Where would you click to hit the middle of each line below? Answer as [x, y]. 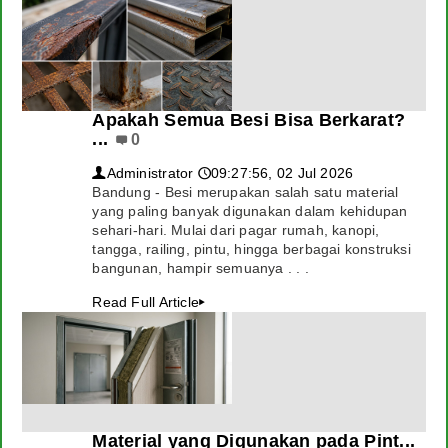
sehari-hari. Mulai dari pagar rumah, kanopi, [236, 230]
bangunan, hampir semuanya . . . [200, 268]
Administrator [150, 173]
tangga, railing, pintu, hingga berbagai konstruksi [251, 249]
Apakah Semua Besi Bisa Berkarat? [249, 120]
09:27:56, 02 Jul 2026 [282, 173]
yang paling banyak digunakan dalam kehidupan [250, 211]
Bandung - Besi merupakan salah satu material [245, 192]
